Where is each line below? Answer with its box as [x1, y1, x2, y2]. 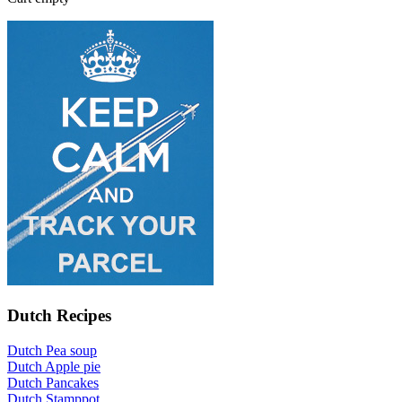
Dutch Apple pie [7, 358, 100, 374]
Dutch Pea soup [7, 342, 97, 358]
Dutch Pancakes [7, 374, 99, 390]
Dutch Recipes [7, 305, 111, 325]
